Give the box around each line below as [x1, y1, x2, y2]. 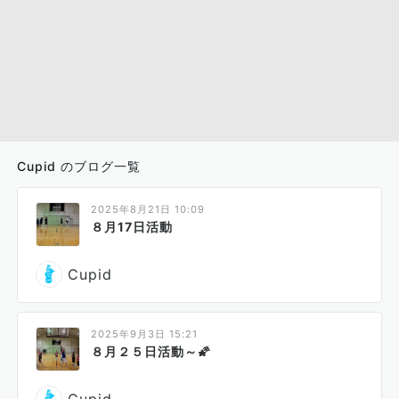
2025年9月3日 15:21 [91, 328, 198, 340]
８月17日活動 [91, 219, 173, 234]
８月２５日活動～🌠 [91, 344, 211, 359]
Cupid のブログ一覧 [17, 159, 141, 174]
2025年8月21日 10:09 [91, 203, 205, 216]
